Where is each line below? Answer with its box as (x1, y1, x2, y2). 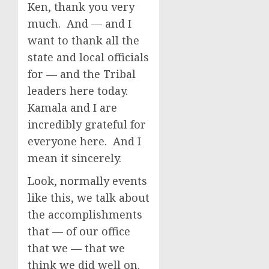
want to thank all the (28, 33, 139, 47)
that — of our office (28, 224, 130, 238)
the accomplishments (28, 207, 142, 222)
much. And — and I (28, 16, 131, 31)
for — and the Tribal (28, 67, 136, 81)
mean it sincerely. (28, 151, 121, 165)
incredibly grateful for (28, 117, 146, 131)
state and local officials (28, 50, 149, 64)
